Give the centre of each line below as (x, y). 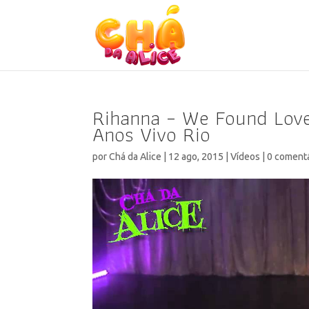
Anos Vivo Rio (152, 134)
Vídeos (246, 157)
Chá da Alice (136, 157)
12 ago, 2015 (196, 157)
